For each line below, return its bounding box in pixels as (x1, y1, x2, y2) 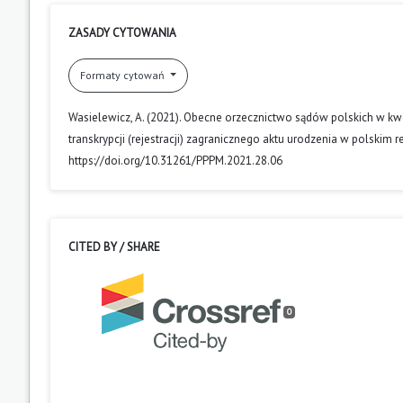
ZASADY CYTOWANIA (68, 24, 176, 40)
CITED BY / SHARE (68, 238, 160, 255)
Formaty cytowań (80, 67, 167, 82)
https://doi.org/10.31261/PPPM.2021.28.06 (68, 152, 282, 168)
